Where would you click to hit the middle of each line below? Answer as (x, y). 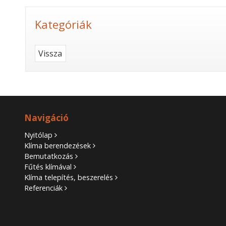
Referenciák (44, 188)
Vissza (50, 54)
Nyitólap (39, 135)
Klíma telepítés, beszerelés (69, 178)
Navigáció (47, 118)
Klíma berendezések (58, 146)
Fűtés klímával (48, 167)
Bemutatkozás (49, 156)
